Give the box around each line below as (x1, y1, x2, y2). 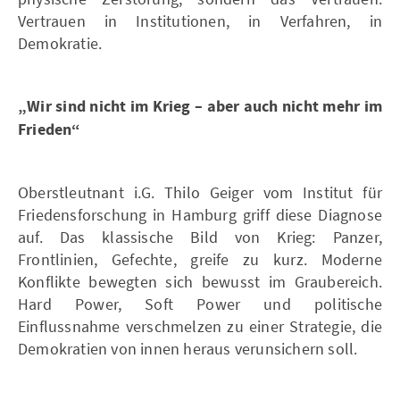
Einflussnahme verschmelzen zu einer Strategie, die (18, 315, 382, 337)
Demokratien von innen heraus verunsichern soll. (18, 337, 358, 359)
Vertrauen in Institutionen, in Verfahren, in (18, 10, 382, 31)
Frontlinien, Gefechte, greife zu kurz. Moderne (18, 248, 382, 270)
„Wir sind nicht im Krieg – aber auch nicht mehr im (18, 95, 382, 118)
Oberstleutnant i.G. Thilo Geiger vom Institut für (18, 181, 382, 203)
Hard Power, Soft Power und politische (18, 293, 382, 314)
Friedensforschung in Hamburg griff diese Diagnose (18, 204, 382, 225)
